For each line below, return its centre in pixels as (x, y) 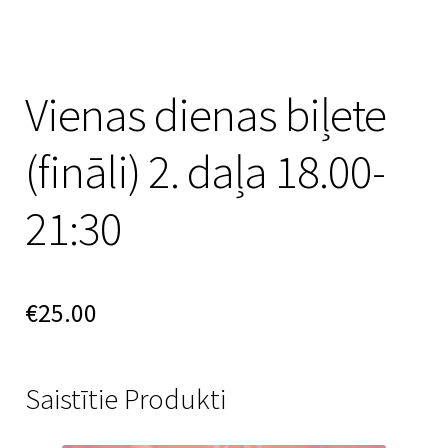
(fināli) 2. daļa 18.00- (205, 172)
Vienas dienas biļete (206, 115)
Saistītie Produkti (126, 399)
